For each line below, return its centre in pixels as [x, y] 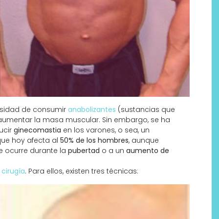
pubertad [84, 151]
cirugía [13, 171]
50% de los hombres [94, 140]
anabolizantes [92, 109]
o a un [113, 151]
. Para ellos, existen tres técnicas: [82, 171]
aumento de [148, 151]
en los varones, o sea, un [105, 130]
